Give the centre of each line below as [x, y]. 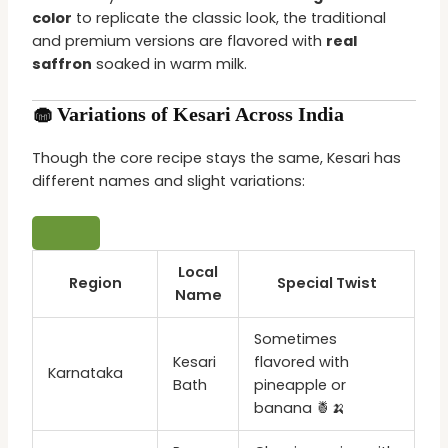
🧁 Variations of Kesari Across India [188, 113]
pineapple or [300, 385]
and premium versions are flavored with [179, 41]
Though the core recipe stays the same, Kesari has [217, 157]
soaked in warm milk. [170, 64]
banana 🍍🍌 [300, 408]
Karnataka [86, 373]
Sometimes [296, 339]
